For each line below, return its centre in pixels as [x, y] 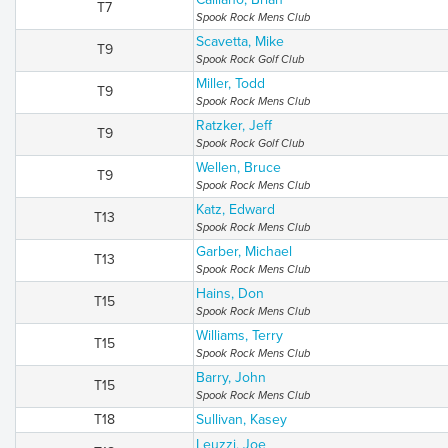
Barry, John [231, 377]
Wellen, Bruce [238, 167]
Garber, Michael [244, 251]
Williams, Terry [239, 335]
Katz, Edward [235, 209]
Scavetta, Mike [240, 41]
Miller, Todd [230, 83]
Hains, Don [230, 293]
